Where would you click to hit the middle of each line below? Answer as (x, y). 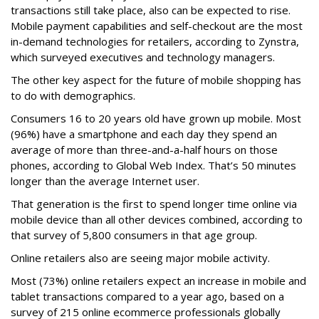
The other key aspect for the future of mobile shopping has (156, 79)
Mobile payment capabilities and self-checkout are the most (157, 25)
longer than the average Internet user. (105, 181)
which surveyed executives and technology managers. (143, 57)
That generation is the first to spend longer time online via (154, 203)
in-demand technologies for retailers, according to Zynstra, (155, 41)
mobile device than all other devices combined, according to (157, 219)
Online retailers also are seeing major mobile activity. (140, 257)
